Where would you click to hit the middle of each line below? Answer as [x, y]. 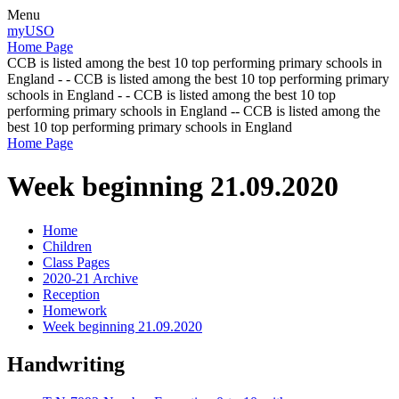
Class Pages [76, 262]
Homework [75, 310]
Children [67, 246]
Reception [71, 294]
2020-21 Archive [90, 278]
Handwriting [66, 364]
